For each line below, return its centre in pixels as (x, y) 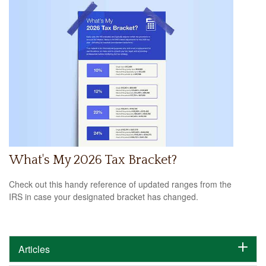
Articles (34, 249)
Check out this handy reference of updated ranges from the (120, 184)
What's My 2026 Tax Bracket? (93, 160)
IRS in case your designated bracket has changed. (104, 197)
